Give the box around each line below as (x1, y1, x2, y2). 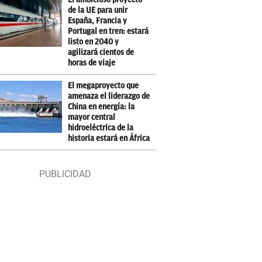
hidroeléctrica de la (68, 123, 134, 132)
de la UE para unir (68, 6, 128, 15)
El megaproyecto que (68, 81, 139, 90)
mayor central (68, 113, 116, 122)
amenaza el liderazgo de (68, 92, 150, 101)
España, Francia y (68, 16, 127, 25)
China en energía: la (68, 102, 135, 111)
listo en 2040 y (68, 37, 119, 46)
